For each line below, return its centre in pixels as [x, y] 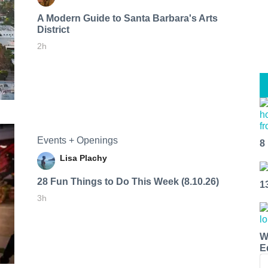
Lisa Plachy [83, 158]
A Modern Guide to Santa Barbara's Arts [127, 18]
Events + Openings [77, 140]
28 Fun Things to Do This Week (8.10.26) [128, 181]
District [53, 29]
